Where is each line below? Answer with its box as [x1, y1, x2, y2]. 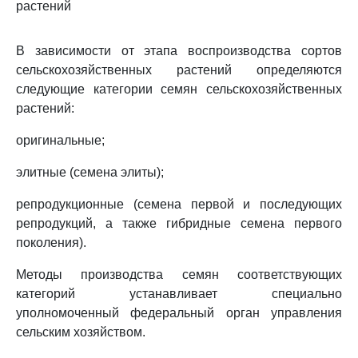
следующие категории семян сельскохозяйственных [16, 82, 342, 96]
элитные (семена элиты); [16, 165, 164, 179]
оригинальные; [16, 133, 105, 147]
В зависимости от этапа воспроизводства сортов [16, 44, 342, 58]
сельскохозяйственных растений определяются [16, 63, 342, 77]
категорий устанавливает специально [16, 287, 342, 300]
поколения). [16, 236, 86, 249]
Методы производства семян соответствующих [16, 268, 342, 281]
